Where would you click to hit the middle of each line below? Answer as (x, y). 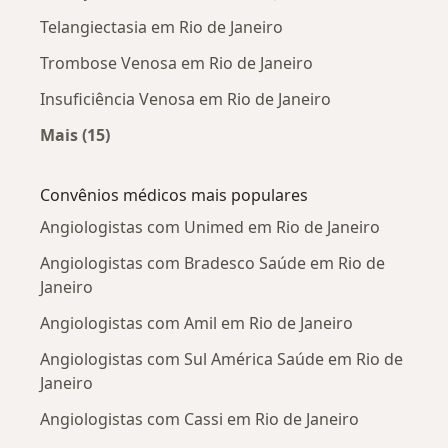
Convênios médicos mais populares (174, 194)
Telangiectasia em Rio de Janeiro (161, 26)
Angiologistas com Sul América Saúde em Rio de (221, 358)
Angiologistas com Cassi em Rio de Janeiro (199, 418)
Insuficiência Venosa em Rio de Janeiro (185, 98)
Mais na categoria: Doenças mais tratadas (242, 157)
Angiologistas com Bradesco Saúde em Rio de (212, 262)
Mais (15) (75, 134)
